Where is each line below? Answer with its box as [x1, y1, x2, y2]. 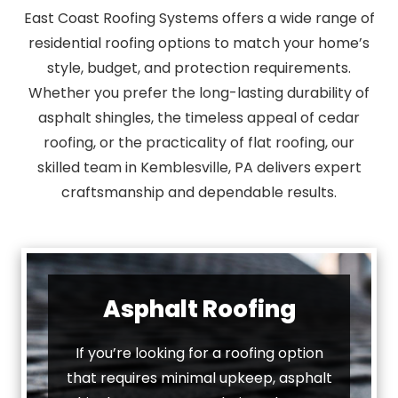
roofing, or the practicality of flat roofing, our [44, 131, 354, 153]
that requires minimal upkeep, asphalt [66, 367, 332, 388]
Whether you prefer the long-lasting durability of [28, 82, 370, 103]
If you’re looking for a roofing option [75, 342, 323, 363]
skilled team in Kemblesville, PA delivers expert [36, 156, 362, 178]
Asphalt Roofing [102, 292, 296, 325]
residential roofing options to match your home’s [28, 32, 370, 53]
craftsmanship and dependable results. [61, 181, 337, 203]
